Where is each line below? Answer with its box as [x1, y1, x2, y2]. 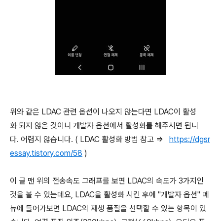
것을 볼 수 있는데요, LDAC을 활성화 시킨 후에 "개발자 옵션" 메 [10, 190, 209, 199]
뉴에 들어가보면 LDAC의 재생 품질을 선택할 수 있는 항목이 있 [10, 204, 206, 213]
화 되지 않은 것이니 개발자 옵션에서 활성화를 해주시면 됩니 [10, 121, 198, 130]
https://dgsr [169, 135, 210, 144]
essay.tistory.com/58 [10, 148, 82, 158]
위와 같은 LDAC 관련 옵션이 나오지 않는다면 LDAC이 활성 [10, 107, 196, 116]
